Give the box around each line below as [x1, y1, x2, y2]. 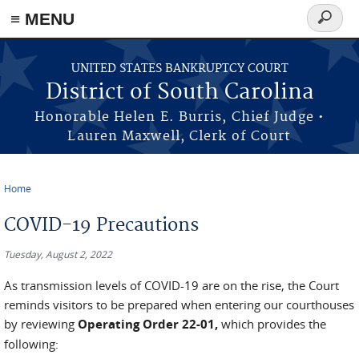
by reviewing [4, 316, 78, 332]
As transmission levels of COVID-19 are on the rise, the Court [4, 277, 339, 293]
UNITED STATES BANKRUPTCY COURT [71, 62, 288, 76]
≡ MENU [10, 10, 75, 28]
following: [4, 336, 58, 352]
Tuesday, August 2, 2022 [4, 248, 112, 260]
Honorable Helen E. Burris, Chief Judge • [34, 109, 325, 125]
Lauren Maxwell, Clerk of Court [67, 128, 292, 144]
